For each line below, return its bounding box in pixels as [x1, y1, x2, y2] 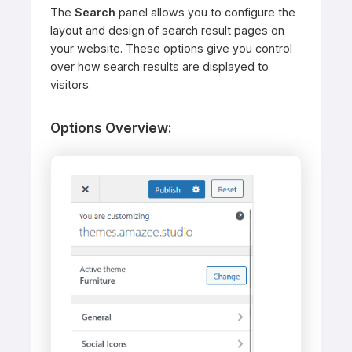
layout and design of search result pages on [50, 24, 284, 38]
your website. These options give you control [50, 42, 292, 56]
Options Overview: [50, 120, 172, 137]
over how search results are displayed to [50, 60, 269, 74]
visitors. [50, 78, 91, 92]
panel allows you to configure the [115, 5, 295, 20]
